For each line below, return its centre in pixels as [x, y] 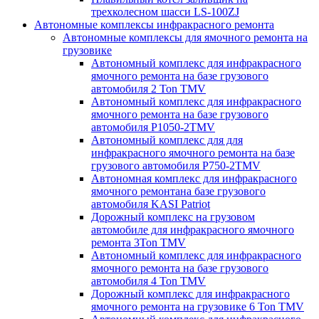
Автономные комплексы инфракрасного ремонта [154, 25]
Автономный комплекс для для [167, 140]
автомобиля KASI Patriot [151, 204]
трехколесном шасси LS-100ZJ [165, 12]
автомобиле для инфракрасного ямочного [193, 230]
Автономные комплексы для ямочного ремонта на [185, 37]
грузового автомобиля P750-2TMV [176, 166]
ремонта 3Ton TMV [138, 242]
